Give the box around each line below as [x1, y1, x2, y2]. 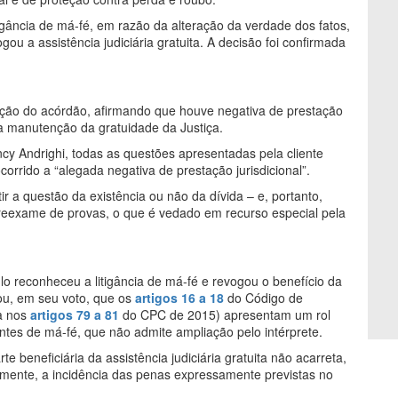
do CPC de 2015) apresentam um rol [119, 305, 330, 323]
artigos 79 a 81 [30, 305, 119, 323]
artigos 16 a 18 [135, 288, 224, 306]
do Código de [224, 288, 303, 306]
